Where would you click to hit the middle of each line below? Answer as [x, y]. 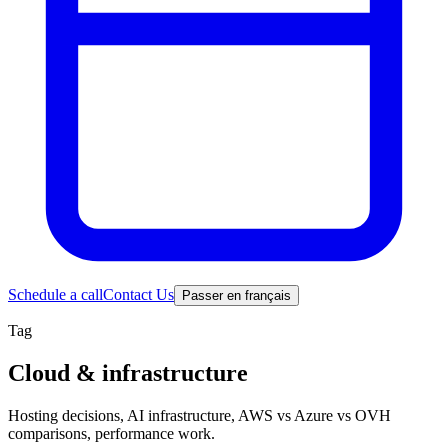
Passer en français [236, 295]
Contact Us [138, 294]
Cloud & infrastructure [128, 372]
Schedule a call [55, 294]
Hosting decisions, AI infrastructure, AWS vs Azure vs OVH [199, 415]
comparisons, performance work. [111, 433]
